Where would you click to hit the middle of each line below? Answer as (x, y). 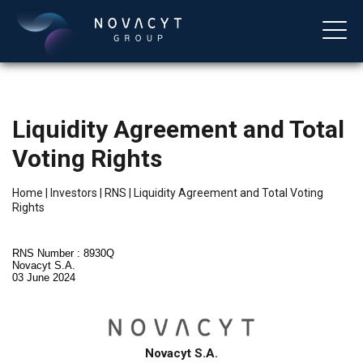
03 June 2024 (44, 278)
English (51, 242)
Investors (74, 193)
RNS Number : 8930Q (63, 253)
